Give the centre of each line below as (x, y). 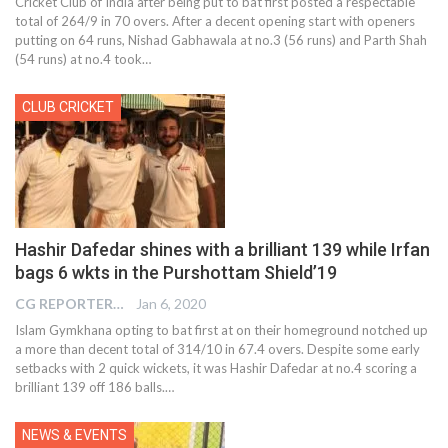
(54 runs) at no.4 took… (83, 58)
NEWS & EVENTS (74, 435)
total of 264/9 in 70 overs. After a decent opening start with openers (215, 20)
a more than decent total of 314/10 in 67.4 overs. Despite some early (217, 349)
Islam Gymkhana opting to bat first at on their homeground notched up (221, 330)
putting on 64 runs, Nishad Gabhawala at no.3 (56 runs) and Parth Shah (221, 39)
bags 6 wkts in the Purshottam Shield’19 (176, 273)
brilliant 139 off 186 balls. (90, 387)
